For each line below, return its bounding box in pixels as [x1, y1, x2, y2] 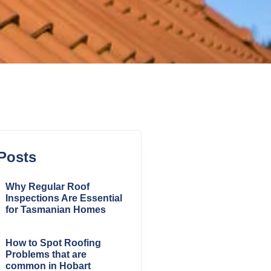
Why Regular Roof [5, 181, 90, 192]
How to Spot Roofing [5, 237, 101, 248]
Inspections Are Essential [5, 193, 122, 204]
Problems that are [5, 249, 87, 260]
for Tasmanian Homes [5, 204, 106, 215]
